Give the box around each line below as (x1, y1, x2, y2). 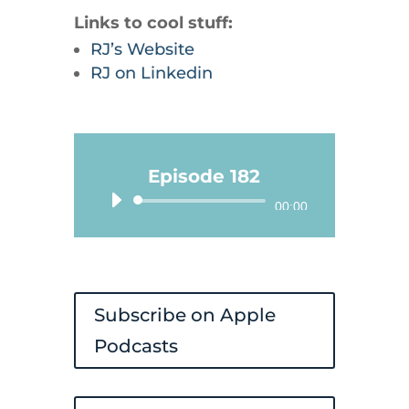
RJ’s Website (89, 38, 194, 59)
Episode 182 (148, 164, 261, 187)
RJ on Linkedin (89, 62, 213, 83)
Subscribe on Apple (93, 303, 276, 326)
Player (203, 224, 256, 245)
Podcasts (93, 334, 178, 357)
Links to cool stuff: (73, 12, 233, 33)
